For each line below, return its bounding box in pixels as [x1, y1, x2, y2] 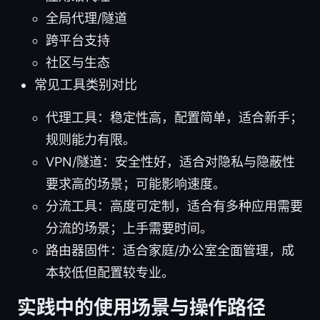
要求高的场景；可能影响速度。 [46, 176, 226, 191]
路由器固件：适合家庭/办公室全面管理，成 [46, 242, 294, 258]
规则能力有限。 [46, 131, 136, 147]
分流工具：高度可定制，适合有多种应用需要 [46, 198, 303, 214]
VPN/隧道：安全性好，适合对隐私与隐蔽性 [46, 154, 295, 169]
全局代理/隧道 [46, 10, 127, 26]
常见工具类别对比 [34, 76, 137, 92]
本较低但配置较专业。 [46, 264, 174, 280]
